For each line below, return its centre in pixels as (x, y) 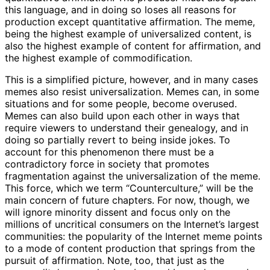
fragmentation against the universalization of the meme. (133, 176)
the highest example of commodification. (99, 58)
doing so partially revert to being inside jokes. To (118, 140)
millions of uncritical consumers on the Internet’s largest (132, 224)
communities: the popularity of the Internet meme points (133, 236)
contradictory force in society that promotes (107, 164)
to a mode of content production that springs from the (130, 248)
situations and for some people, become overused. (121, 103)
